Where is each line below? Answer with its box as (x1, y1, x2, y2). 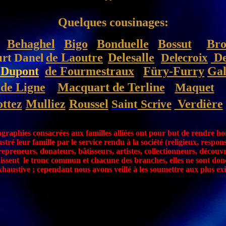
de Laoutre (46, 51, 103, 64)
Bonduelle (96, 37, 149, 50)
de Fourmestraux (45, 65, 134, 78)
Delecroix (161, 51, 208, 64)
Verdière (174, 97, 223, 110)
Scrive (137, 97, 172, 110)
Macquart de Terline (57, 81, 165, 94)
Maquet (175, 81, 214, 94)
